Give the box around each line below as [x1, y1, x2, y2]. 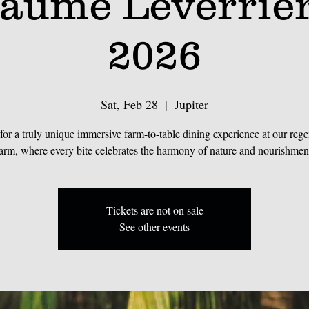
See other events [119, 219, 190, 234]
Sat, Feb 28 [101, 96, 158, 112]
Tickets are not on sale [106, 203, 203, 217]
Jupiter [175, 96, 208, 112]
